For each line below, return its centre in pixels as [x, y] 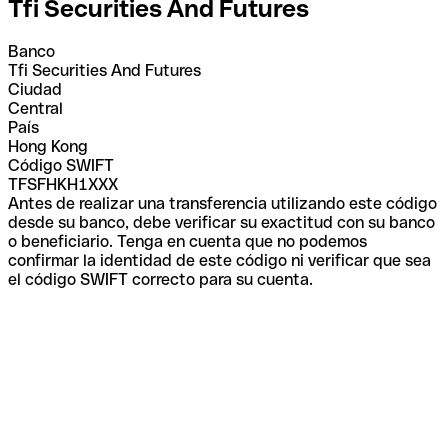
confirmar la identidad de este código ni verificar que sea [219, 260]
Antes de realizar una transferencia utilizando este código [222, 203]
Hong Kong [48, 146]
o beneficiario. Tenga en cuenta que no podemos [187, 241]
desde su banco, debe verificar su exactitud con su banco [221, 222]
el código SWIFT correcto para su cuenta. [160, 279]
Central [35, 108]
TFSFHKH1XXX [63, 184]
